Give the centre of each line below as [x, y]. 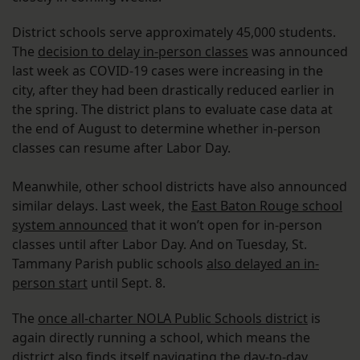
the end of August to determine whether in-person [166, 129]
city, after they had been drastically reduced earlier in [173, 90]
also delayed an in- [263, 264]
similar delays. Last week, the [102, 206]
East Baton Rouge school [267, 206]
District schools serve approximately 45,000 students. [174, 33]
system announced [70, 225]
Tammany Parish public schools [109, 264]
